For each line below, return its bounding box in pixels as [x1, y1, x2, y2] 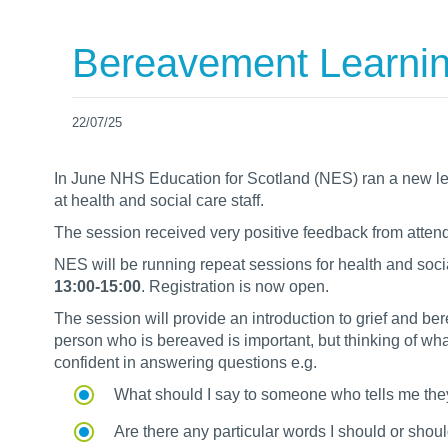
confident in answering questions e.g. [54, 354, 317, 371]
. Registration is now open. [141, 278, 329, 295]
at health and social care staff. [54, 192, 264, 209]
